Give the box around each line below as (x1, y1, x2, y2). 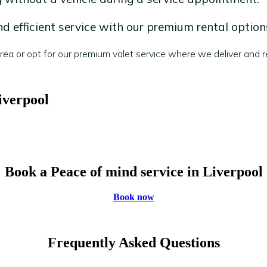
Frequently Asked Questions (47, 235, 220, 251)
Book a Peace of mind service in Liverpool (4, 164, 263, 180)
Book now (113, 192, 154, 203)
